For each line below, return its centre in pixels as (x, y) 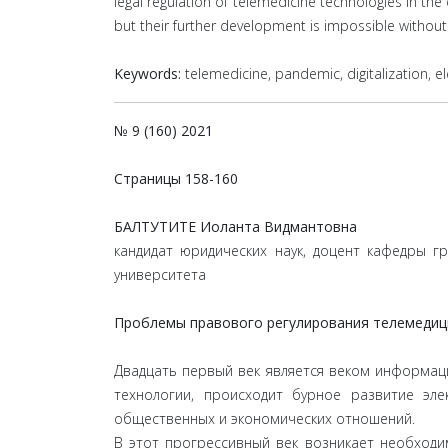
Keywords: (147, 73)
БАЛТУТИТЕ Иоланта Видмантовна (235, 226)
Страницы (149, 178)
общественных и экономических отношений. (264, 418)
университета (160, 274)
